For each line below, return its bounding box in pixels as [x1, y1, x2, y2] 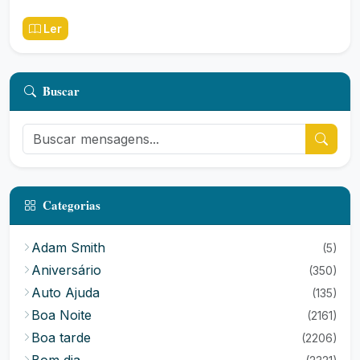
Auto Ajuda [31, 284, 100, 301]
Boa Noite [31, 307, 92, 323]
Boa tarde [31, 329, 91, 346]
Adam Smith [31, 239, 105, 256]
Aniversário [31, 262, 101, 278]
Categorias [43, 196, 100, 214]
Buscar [43, 82, 80, 100]
